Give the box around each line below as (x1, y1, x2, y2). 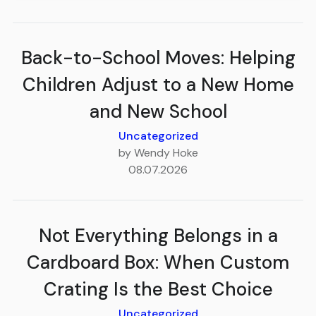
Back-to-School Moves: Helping (20, 46, 296, 71)
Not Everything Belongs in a (38, 224, 278, 248)
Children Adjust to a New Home (22, 73, 294, 97)
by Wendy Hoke (118, 145, 198, 161)
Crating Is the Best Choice (43, 277, 273, 302)
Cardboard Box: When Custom (27, 250, 289, 275)
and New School (89, 99, 227, 124)
